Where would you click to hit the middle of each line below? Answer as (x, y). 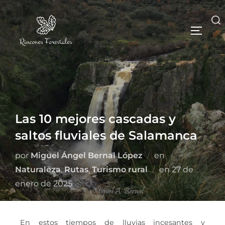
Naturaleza (38, 170)
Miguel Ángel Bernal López (87, 155)
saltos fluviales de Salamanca (106, 135)
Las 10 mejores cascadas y (95, 119)
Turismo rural (120, 170)
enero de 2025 (44, 184)
